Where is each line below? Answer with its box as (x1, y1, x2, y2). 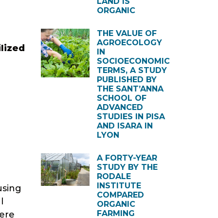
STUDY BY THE (96, 163, 158, 172)
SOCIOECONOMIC (96, 56, 170, 66)
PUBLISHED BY (96, 75, 157, 84)
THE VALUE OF (96, 29, 157, 38)
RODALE (96, 172, 131, 181)
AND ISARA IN (96, 121, 153, 130)
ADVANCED (96, 103, 143, 112)
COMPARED (96, 190, 144, 200)
